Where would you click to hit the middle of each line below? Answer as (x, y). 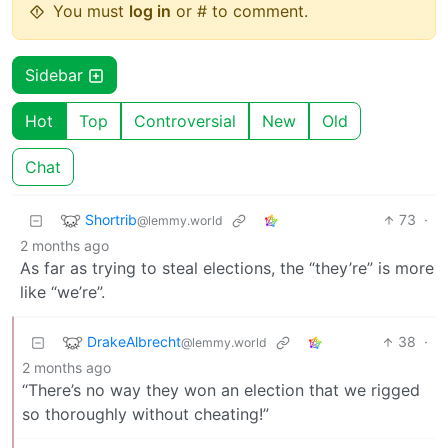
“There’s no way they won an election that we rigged (221, 390)
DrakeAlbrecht (134, 341)
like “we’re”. (62, 292)
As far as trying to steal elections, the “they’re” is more (227, 268)
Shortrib (111, 219)
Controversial (185, 121)
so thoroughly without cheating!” (145, 414)
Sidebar (56, 75)
